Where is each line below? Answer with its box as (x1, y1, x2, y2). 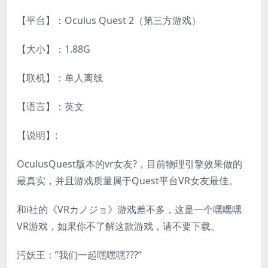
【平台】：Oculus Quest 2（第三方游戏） (17, 13, 201, 27)
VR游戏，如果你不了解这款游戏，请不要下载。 (17, 219, 220, 233)
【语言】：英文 (17, 99, 84, 113)
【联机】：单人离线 (17, 71, 103, 84)
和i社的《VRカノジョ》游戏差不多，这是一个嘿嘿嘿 (17, 202, 242, 216)
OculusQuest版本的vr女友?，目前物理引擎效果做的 (17, 157, 242, 170)
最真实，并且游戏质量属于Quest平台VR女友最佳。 (17, 173, 238, 187)
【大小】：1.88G (17, 42, 90, 56)
